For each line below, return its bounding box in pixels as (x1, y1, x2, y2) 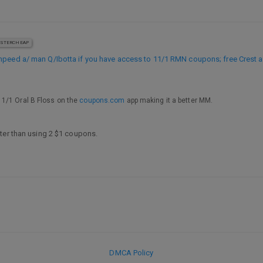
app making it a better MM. (124, 96, 213, 104)
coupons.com (79, 96, 125, 104)
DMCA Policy (109, 248, 154, 257)
